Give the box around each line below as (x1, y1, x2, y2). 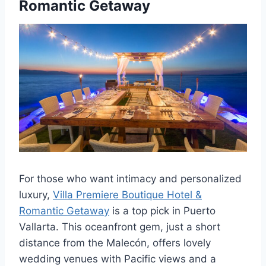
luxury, (19, 189, 53, 201)
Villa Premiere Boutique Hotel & (53, 189, 202, 201)
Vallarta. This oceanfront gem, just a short (19, 221, 220, 233)
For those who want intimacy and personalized (19, 173, 242, 185)
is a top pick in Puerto (109, 205, 216, 217)
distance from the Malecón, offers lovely (19, 237, 211, 249)
